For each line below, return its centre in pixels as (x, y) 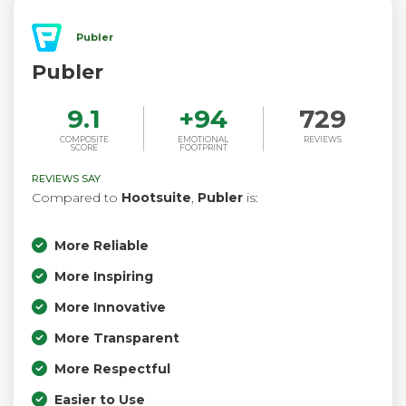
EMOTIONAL (203, 139)
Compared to (77, 197)
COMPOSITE (84, 139)
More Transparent (117, 338)
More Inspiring (104, 276)
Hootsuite (156, 197)
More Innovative (110, 307)
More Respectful (112, 368)
